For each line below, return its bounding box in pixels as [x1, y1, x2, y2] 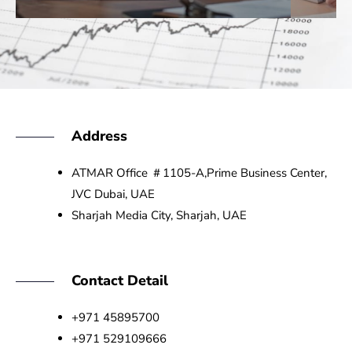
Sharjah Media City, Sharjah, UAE [71, 207, 247, 223]
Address [71, 126, 128, 145]
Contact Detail [71, 271, 169, 290]
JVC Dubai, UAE [71, 186, 156, 202]
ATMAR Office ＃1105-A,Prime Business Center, [71, 165, 328, 181]
